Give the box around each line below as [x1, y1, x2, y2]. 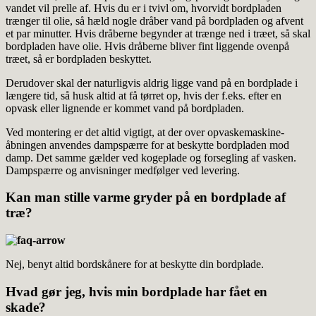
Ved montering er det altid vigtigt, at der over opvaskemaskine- [6, 126, 284, 138]
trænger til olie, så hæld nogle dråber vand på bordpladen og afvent [6, 14, 303, 27]
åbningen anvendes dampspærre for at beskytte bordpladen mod [6, 138, 289, 151]
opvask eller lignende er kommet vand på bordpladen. [6, 102, 244, 114]
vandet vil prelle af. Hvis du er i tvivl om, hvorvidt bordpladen [6, 1, 281, 14]
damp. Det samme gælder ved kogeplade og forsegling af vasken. [6, 151, 296, 164]
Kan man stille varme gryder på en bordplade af [6, 190, 286, 205]
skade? [6, 299, 46, 315]
